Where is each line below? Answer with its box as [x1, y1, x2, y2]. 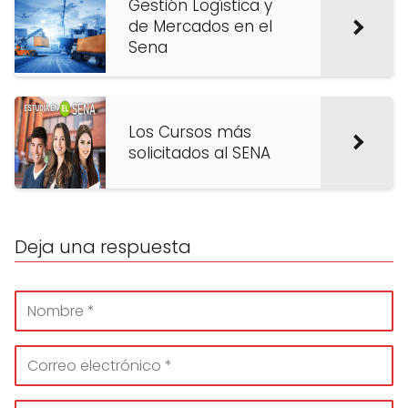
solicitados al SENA [128, 141, 270, 164]
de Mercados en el [128, 15, 272, 38]
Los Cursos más [128, 120, 251, 143]
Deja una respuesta [15, 233, 191, 260]
